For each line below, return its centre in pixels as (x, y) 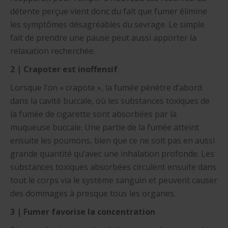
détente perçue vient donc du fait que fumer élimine (109, 11)
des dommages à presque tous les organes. (93, 193)
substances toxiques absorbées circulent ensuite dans (113, 167)
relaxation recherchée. (53, 51)
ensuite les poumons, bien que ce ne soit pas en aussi (112, 140)
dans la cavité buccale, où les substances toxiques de (110, 101)
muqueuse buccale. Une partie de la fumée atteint (105, 127)
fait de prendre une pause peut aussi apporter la (103, 38)
